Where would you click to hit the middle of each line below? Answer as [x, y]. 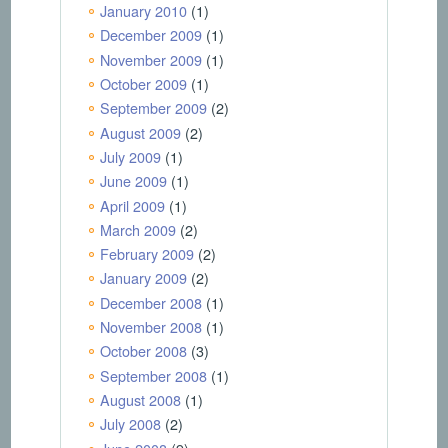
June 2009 [133, 181]
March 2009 [137, 229]
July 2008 [130, 424]
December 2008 [150, 302]
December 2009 [150, 35]
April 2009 [132, 205]
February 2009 [146, 254]
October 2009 [143, 83]
